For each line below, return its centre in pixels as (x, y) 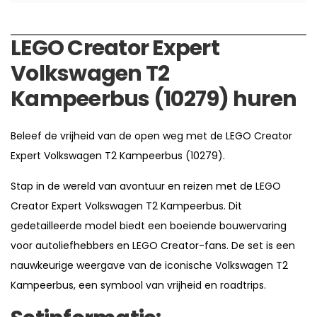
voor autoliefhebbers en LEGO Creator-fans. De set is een (153, 246)
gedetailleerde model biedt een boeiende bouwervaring (149, 226)
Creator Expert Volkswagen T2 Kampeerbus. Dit (126, 206)
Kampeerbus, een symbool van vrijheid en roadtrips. (138, 286)
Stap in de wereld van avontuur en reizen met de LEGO (146, 186)
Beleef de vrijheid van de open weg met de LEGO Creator (151, 136)
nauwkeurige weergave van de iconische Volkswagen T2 (149, 266)
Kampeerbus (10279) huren (154, 99)
